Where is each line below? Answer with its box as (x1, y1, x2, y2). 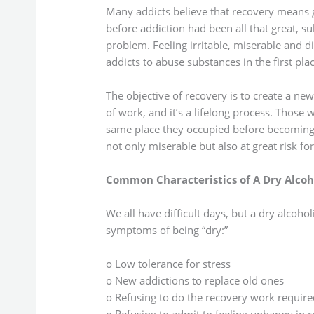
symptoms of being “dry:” (105, 222, 228, 237)
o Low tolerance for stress (105, 256, 231, 271)
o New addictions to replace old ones (105, 273, 284, 287)
